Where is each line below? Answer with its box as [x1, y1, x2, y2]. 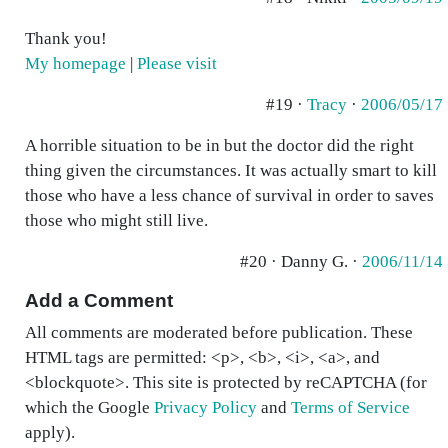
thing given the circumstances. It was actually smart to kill [25, 161, 437, 180]
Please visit [137, 54, 217, 73]
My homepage [25, 54, 126, 73]
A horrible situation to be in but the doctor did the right [25, 136, 414, 155]
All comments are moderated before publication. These [25, 323, 413, 342]
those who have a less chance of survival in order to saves [25, 186, 434, 205]
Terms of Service [291, 398, 410, 417]
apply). [25, 423, 75, 442]
